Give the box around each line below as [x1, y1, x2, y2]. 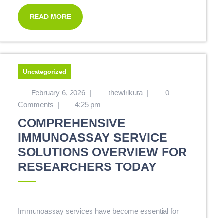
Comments [18, 100, 54, 109]
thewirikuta [108, 89, 143, 97]
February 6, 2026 [31, 89, 85, 97]
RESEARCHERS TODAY [18, 160, 157, 173]
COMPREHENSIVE [18, 116, 126, 129]
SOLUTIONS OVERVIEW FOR [18, 145, 187, 159]
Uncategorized [23, 68, 66, 75]
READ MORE [30, 13, 71, 20]
